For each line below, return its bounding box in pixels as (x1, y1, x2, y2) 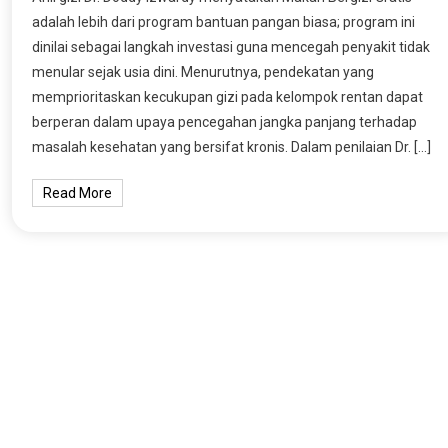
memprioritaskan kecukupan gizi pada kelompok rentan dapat (32, 88, 424, 105)
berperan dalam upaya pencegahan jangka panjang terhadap (32, 113, 418, 130)
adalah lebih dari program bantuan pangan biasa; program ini (32, 13, 416, 30)
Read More (43, 184, 113, 201)
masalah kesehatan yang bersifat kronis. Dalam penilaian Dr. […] (32, 138, 432, 155)
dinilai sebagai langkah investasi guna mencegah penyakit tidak (32, 38, 431, 55)
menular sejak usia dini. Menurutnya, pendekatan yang (32, 63, 375, 80)
